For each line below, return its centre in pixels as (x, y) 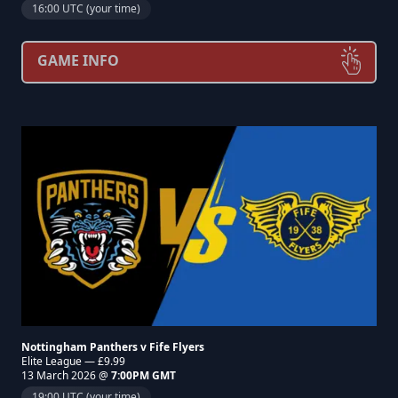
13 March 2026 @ (66, 375)
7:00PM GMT (143, 375)
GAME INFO (78, 60)
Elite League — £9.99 (73, 361)
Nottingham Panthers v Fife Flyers (113, 347)
